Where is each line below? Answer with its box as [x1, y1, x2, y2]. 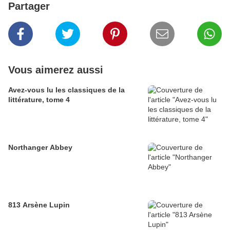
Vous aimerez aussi [8, 64, 103, 76]
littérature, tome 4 [8, 95, 70, 104]
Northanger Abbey [8, 143, 72, 152]
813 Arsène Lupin [8, 201, 70, 209]
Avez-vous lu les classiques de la [8, 86, 125, 94]
